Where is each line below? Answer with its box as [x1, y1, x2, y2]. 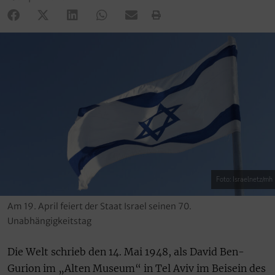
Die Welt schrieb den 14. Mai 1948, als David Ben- [7, 246, 244, 258]
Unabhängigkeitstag [7, 215, 91, 227]
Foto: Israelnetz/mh [216, 175, 273, 185]
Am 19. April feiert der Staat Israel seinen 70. [7, 201, 192, 212]
